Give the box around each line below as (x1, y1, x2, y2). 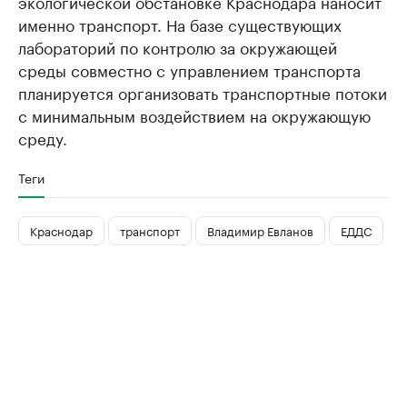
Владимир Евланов (207, 221, 313, 240)
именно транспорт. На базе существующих (18, 11, 342, 35)
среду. (18, 124, 67, 149)
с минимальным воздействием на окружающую (18, 102, 371, 126)
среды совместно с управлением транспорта (18, 56, 361, 81)
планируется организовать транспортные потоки (18, 79, 387, 104)
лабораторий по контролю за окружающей (18, 34, 337, 58)
